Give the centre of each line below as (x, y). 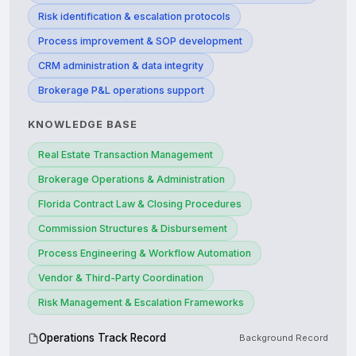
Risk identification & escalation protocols (134, 17)
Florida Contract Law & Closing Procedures (140, 204)
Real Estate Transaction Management (126, 155)
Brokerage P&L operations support (121, 91)
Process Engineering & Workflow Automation (145, 253)
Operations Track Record (103, 338)
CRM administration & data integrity (121, 66)
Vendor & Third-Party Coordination (121, 278)
